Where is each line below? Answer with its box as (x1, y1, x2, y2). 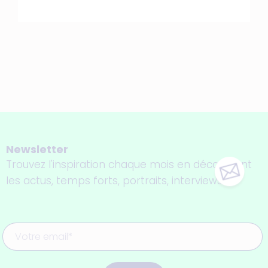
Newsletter (6, 142, 68, 157)
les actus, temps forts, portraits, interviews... (6, 173, 228, 188)
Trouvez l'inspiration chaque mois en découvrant (6, 157, 252, 172)
